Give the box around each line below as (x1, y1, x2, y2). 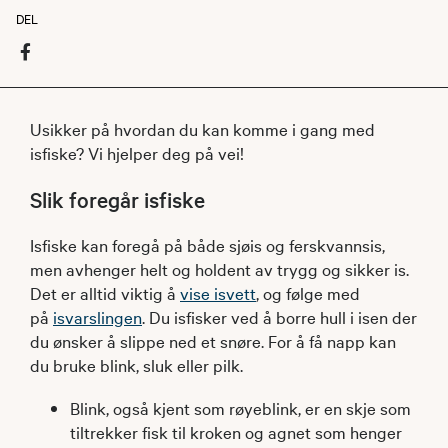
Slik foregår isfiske (30, 184, 205, 213)
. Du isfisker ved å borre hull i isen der (142, 304, 417, 328)
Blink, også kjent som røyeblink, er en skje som (70, 395, 411, 419)
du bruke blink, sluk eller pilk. (30, 352, 243, 376)
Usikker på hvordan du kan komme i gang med (30, 116, 375, 140)
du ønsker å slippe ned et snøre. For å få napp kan (30, 328, 396, 352)
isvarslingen (53, 304, 142, 328)
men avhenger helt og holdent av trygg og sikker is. (30, 256, 409, 280)
